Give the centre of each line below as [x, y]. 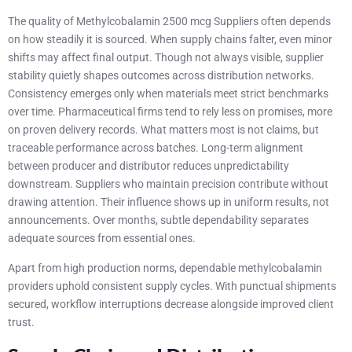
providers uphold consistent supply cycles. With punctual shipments [172, 286]
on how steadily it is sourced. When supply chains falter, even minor [170, 40]
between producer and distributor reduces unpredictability [148, 166]
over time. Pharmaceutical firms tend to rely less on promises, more [170, 112]
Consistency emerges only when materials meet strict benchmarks [168, 94]
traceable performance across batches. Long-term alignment [156, 148]
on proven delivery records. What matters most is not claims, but [163, 130]
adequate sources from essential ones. [102, 238]
